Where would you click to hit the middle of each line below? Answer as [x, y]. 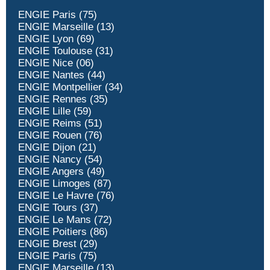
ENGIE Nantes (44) [62, 75]
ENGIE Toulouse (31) [66, 51]
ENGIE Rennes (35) [63, 99]
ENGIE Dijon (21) [57, 148]
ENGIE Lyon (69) [56, 39]
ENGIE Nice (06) [56, 63]
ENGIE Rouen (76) [60, 136]
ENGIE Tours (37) [58, 208]
